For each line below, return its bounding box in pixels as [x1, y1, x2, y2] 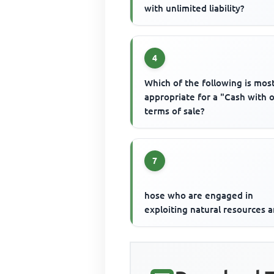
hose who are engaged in [144, 190, 254, 201]
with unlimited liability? [144, 3, 245, 14]
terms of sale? [144, 106, 205, 117]
